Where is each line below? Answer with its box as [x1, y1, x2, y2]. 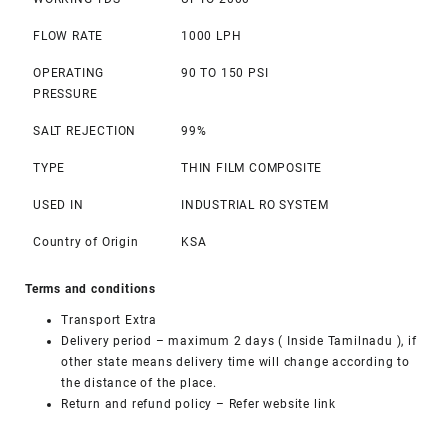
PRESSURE [33, 86, 98, 101]
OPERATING [33, 65, 105, 80]
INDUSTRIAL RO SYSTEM [181, 197, 329, 212]
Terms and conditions [25, 281, 156, 296]
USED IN [33, 197, 84, 212]
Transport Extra [61, 312, 157, 327]
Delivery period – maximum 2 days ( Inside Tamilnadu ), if [61, 333, 417, 348]
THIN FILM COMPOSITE [181, 160, 323, 175]
